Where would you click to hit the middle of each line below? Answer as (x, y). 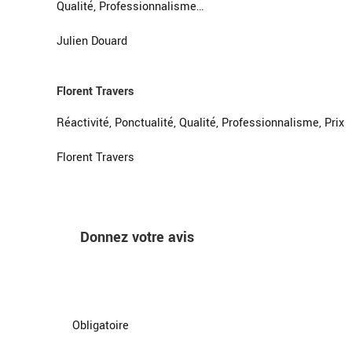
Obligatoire (101, 325)
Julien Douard (92, 41)
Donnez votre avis (137, 237)
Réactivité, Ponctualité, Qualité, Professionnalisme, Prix (200, 123)
